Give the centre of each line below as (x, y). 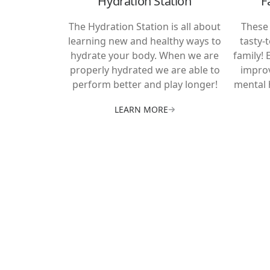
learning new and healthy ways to (145, 41)
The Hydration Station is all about (145, 27)
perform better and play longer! (145, 85)
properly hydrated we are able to (145, 70)
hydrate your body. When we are (145, 56)
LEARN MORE (141, 110)
